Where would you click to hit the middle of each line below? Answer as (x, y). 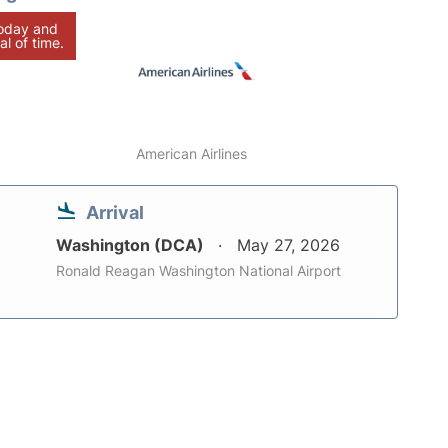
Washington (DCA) (132, 245)
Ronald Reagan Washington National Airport (198, 271)
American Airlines (192, 154)
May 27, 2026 (288, 245)
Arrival (115, 213)
